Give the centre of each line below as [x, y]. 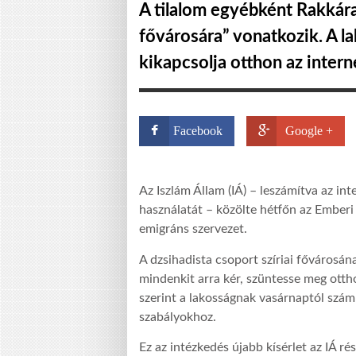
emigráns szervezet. [193, 229]
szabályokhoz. [178, 317]
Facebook [198, 131]
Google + [309, 131]
